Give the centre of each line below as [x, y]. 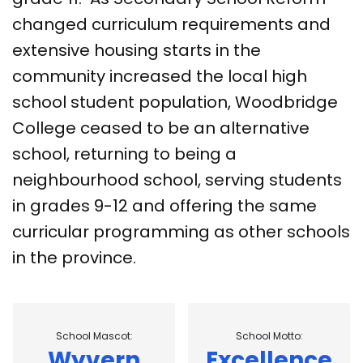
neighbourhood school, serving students [177, 179]
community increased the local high [160, 76]
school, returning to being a [124, 154]
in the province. [76, 257]
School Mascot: [94, 335]
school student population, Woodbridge [175, 102]
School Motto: [269, 335]
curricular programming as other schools [181, 231]
